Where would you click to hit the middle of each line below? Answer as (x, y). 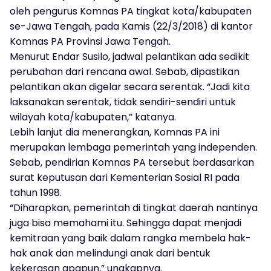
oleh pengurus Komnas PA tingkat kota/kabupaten (131, 11)
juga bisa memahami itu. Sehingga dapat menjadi (126, 223)
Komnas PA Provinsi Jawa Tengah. (90, 41)
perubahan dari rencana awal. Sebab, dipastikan (125, 71)
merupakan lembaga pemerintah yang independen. (133, 147)
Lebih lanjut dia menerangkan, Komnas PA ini (115, 132)
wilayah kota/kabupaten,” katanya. (93, 117)
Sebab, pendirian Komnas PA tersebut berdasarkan (132, 162)
